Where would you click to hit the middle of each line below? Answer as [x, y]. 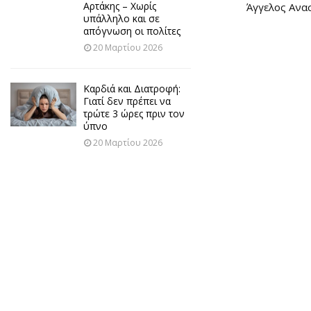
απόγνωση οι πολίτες [132, 31]
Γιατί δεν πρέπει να [127, 101]
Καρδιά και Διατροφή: [132, 89]
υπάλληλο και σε [121, 18]
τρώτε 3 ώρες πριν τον [134, 114]
